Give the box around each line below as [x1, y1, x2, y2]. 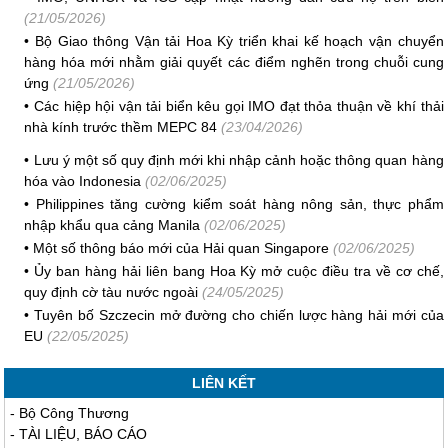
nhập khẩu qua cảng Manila [24, 217, 201, 233]
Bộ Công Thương [19, 405, 130, 421]
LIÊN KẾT [192, 375, 256, 391]
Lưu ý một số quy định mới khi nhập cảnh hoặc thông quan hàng [33, 152, 444, 168]
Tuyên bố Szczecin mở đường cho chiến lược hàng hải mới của [34, 307, 444, 323]
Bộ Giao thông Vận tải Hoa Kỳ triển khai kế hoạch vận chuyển [35, 33, 444, 49]
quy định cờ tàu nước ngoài [24, 284, 199, 300]
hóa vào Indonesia [24, 173, 142, 189]
